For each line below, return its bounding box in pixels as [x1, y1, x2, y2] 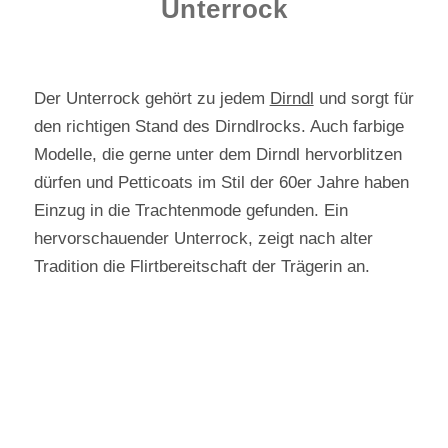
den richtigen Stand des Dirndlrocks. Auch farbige [33, 117, 404, 137]
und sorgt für [313, 89, 414, 109]
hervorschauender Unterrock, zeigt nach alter [33, 229, 373, 249]
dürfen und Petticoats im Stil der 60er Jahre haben [33, 173, 409, 193]
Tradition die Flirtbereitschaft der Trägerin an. [33, 257, 370, 277]
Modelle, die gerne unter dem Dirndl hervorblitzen [33, 145, 402, 165]
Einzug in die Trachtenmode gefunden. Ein [33, 201, 348, 221]
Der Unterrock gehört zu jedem [33, 89, 270, 109]
